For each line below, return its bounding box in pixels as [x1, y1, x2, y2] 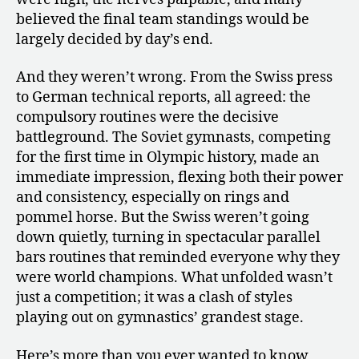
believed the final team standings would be [16, 10, 309, 29]
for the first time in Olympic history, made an [16, 148, 320, 167]
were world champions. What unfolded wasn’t [16, 268, 333, 287]
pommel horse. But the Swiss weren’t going [16, 208, 309, 227]
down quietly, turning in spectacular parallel [16, 228, 321, 247]
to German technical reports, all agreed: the [16, 88, 311, 107]
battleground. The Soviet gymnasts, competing [16, 128, 331, 147]
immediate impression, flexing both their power [16, 168, 343, 187]
